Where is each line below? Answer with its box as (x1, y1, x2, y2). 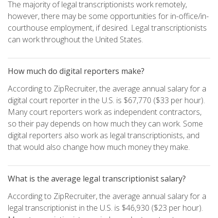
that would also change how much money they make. (8, 141, 190, 152)
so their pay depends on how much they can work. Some (8, 118, 203, 129)
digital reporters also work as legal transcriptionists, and (8, 129, 200, 141)
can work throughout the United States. (8, 34, 143, 45)
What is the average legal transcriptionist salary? (8, 173, 186, 184)
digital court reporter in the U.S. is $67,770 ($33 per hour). (8, 94, 205, 106)
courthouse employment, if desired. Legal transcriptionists (8, 22, 207, 33)
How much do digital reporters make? (8, 65, 145, 76)
